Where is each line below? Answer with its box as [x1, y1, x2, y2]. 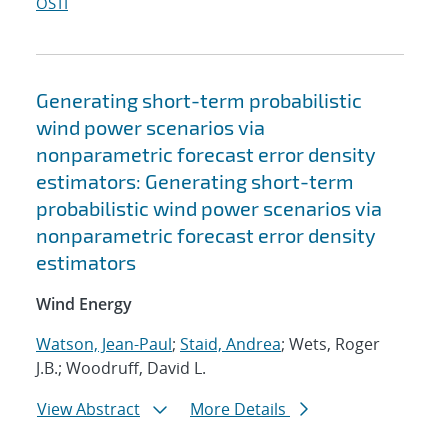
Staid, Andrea [180, 333, 281, 356]
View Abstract [37, 398, 140, 421]
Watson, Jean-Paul [36, 333, 172, 356]
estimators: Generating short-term [36, 169, 354, 194]
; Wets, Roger [281, 333, 380, 356]
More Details [190, 398, 290, 421]
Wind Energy [36, 293, 132, 316]
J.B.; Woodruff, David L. [36, 357, 206, 380]
